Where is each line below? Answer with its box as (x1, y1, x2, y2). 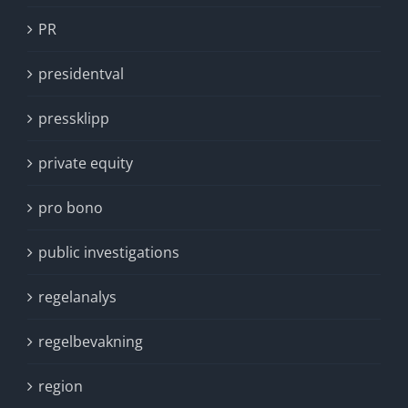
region (38, 376, 83, 396)
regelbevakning (38, 331, 143, 352)
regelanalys (38, 287, 117, 307)
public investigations (38, 242, 179, 262)
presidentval (38, 64, 124, 84)
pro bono (38, 198, 103, 218)
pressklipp (38, 108, 109, 128)
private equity (38, 153, 133, 173)
